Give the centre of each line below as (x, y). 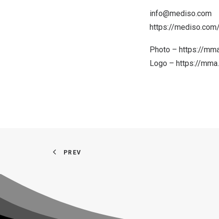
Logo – (163, 63)
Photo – (164, 50)
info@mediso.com (181, 13)
